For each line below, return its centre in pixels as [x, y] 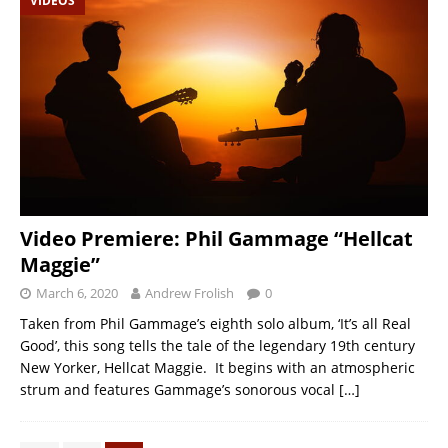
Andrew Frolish [189, 292]
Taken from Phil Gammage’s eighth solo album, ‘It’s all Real [215, 323]
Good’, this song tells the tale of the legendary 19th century [217, 345]
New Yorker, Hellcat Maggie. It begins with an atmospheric [217, 367]
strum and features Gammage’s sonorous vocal [179, 389]
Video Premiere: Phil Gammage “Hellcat [216, 238]
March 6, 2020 [77, 292]
